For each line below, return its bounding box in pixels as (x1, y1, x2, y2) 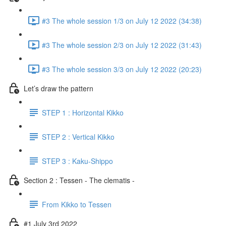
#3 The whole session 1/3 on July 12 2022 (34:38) (42, 15, 202, 26)
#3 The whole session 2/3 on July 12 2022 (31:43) (42, 39, 202, 50)
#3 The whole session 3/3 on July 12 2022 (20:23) (42, 64, 202, 74)
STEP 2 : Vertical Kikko (42, 131, 115, 142)
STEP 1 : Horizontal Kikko (42, 107, 124, 118)
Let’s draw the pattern (24, 83, 93, 93)
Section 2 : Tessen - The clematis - (24, 175, 135, 185)
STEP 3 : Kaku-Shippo (42, 155, 113, 166)
